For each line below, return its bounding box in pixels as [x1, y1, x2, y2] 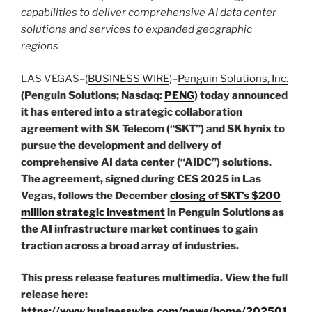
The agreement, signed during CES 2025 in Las [21, 172, 261, 185]
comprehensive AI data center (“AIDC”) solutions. [21, 155, 272, 169]
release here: [21, 288, 88, 302]
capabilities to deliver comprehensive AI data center [21, 6, 276, 19]
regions [21, 40, 58, 53]
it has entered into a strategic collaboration [21, 105, 242, 118]
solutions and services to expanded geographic [21, 23, 252, 36]
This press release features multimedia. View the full [21, 272, 288, 285]
